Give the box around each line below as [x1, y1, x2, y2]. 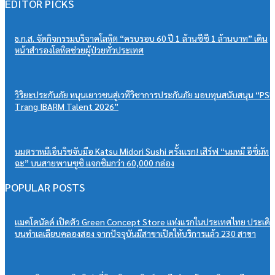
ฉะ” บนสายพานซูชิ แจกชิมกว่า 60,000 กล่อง [15, 157, 174, 169]
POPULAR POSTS [5, 180, 85, 195]
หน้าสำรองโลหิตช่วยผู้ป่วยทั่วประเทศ [15, 44, 144, 56]
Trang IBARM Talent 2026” [15, 101, 118, 112]
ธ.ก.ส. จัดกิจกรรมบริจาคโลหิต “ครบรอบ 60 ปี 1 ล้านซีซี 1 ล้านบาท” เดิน [15, 33, 268, 44]
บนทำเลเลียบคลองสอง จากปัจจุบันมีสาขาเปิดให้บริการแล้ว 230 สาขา [15, 228, 256, 239]
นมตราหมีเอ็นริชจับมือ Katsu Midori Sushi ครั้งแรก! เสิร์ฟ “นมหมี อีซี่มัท [15, 145, 269, 157]
